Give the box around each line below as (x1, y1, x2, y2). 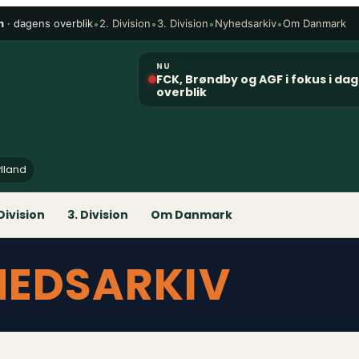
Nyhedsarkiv (215, 17, 277, 30)
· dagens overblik (4, 16, 94, 30)
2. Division (99, 17, 151, 30)
